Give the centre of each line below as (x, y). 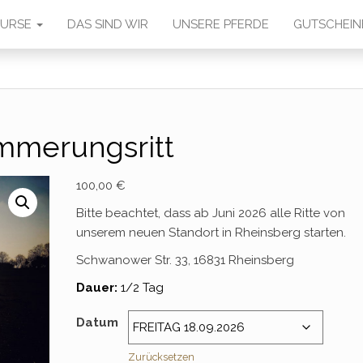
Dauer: (97, 288)
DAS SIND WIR (108, 24)
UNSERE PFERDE (221, 24)
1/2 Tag (141, 288)
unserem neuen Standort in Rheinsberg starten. (211, 233)
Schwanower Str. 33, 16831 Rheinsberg (186, 260)
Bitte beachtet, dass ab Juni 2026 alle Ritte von (211, 213)
